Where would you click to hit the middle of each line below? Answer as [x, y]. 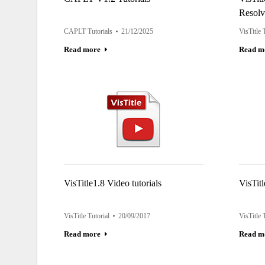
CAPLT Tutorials [88, 31]
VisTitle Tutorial [87, 216]
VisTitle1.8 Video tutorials [113, 183]
